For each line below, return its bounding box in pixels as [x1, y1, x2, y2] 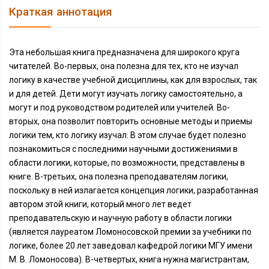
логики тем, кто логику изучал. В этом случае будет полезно [9, 130, 246, 140]
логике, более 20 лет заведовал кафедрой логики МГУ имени [9, 241, 252, 250]
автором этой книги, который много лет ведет [9, 199, 192, 209]
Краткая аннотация [9, 5, 112, 19]
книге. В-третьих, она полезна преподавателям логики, [9, 172, 228, 181]
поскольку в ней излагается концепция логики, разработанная [9, 186, 258, 195]
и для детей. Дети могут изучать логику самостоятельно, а [9, 89, 243, 98]
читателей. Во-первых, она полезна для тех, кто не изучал [9, 61, 238, 71]
